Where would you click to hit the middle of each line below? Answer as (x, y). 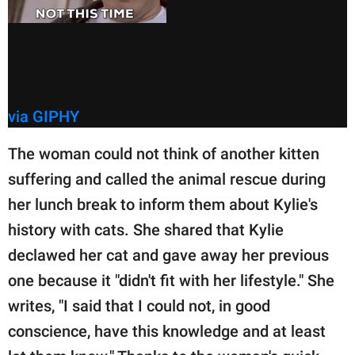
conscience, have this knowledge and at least (167, 332)
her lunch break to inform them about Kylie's (163, 205)
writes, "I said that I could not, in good (139, 306)
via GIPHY (44, 117)
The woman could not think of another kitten (164, 154)
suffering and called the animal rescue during (167, 179)
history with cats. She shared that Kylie (146, 230)
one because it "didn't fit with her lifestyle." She (171, 281)
